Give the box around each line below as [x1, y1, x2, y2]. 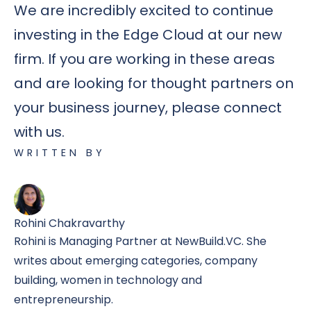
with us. [14, 122, 65, 142]
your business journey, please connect [14, 98, 282, 118]
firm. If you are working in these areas [14, 49, 275, 69]
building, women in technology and [14, 271, 202, 288]
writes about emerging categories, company [14, 252, 258, 269]
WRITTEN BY [14, 146, 106, 160]
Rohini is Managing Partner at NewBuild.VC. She [14, 233, 267, 249]
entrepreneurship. [14, 291, 113, 308]
